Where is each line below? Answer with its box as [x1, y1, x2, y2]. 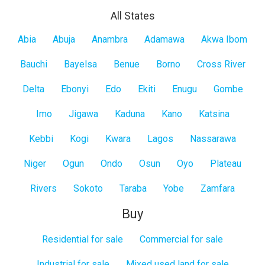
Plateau [210, 157, 241, 169]
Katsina [198, 108, 230, 119]
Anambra [92, 33, 128, 45]
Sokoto [73, 182, 103, 194]
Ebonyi [60, 83, 89, 95]
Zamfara [201, 182, 235, 194]
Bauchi [20, 58, 47, 70]
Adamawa [144, 33, 185, 45]
